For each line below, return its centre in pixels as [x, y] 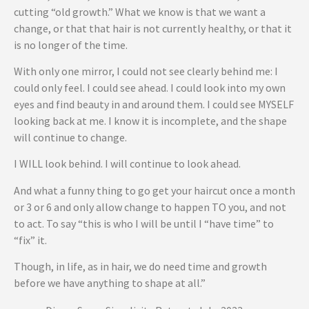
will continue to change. [70, 138]
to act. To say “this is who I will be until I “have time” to [144, 223]
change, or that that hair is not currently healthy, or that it [153, 28]
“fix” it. [30, 240]
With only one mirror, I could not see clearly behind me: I [146, 71]
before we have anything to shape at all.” [110, 283]
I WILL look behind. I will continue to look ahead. [127, 164]
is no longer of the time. [71, 44]
